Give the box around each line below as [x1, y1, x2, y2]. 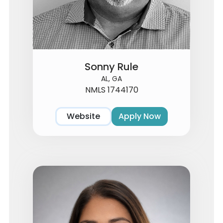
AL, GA [101, 73, 122, 84]
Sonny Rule [85, 59, 138, 74]
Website [67, 111, 100, 122]
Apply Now [118, 111, 161, 122]
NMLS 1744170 [85, 84, 138, 96]
